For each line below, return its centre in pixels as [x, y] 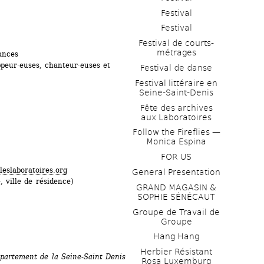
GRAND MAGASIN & [176, 187]
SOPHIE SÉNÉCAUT [176, 197]
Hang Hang [176, 237]
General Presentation [176, 172]
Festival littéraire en [176, 83]
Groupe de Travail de [176, 212]
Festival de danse [176, 68]
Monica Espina [176, 142]
